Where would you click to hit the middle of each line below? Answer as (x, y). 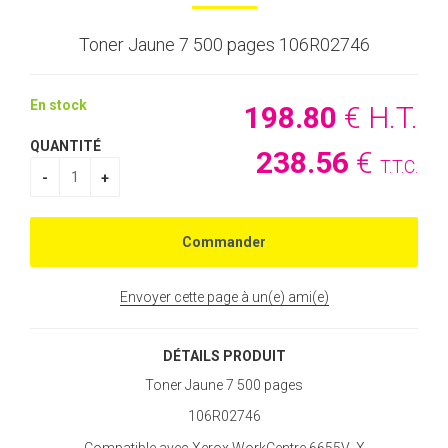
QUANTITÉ (65, 146)
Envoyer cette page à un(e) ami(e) (224, 297)
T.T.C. (399, 167)
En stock (58, 105)
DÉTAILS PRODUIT (224, 356)
